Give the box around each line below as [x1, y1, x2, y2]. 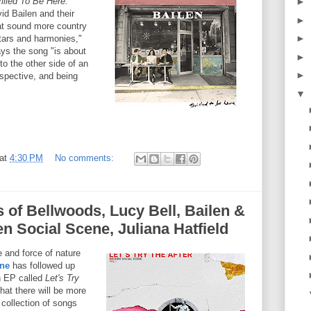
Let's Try [42, 272, 79, 283]
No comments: [55, 152, 117, 163]
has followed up [10, 260, 75, 271]
